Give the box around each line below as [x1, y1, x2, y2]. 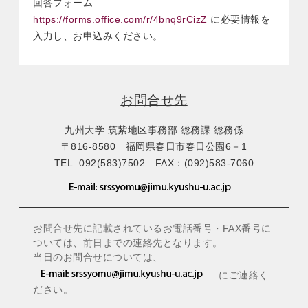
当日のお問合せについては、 [33, 252, 163, 263]
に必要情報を [207, 14, 271, 25]
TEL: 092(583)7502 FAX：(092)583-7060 [54, 157, 254, 168]
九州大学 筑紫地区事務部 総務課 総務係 [65, 124, 243, 135]
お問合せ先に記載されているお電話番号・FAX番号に [33, 223, 272, 234]
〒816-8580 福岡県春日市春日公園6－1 [60, 141, 247, 152]
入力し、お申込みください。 [33, 30, 163, 41]
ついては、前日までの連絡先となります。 [33, 237, 223, 248]
